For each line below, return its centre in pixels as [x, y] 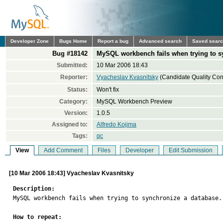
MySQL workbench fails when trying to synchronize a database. [117, 198]
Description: [34, 189]
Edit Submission [191, 150]
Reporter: [74, 77]
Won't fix [108, 90]
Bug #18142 [70, 54]
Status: [77, 90]
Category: [73, 102]
